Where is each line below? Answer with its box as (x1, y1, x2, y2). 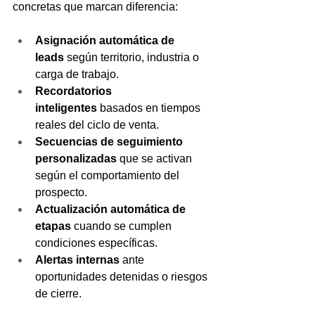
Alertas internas (35, 254, 120, 266)
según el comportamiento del (35, 169, 182, 181)
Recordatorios (35, 85, 115, 97)
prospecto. (35, 186, 87, 198)
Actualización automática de (35, 203, 188, 215)
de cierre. (35, 288, 82, 300)
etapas (35, 220, 71, 232)
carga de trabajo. (35, 68, 119, 80)
